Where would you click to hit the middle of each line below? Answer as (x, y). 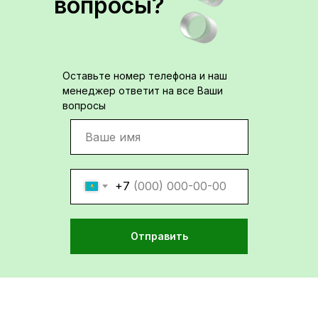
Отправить (159, 236)
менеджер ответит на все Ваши (143, 90)
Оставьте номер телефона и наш (145, 75)
